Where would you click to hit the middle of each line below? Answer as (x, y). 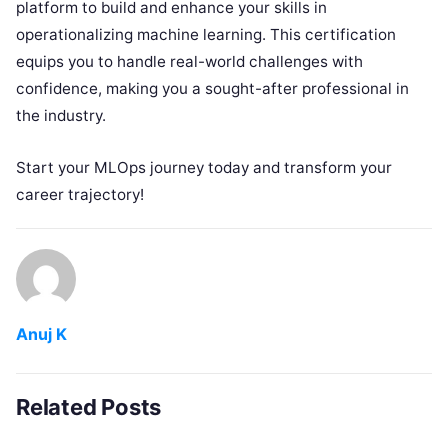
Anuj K (41, 333)
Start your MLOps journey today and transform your (204, 167)
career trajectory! (80, 194)
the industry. (61, 115)
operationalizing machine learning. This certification (206, 34)
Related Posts (89, 406)
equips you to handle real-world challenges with (189, 61)
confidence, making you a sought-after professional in (212, 88)
